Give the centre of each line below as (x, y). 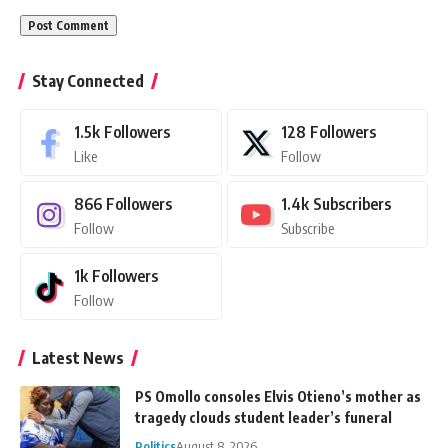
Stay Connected (88, 81)
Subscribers (351, 204)
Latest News (78, 358)
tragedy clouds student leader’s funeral (263, 418)
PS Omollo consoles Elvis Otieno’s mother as (278, 397)
